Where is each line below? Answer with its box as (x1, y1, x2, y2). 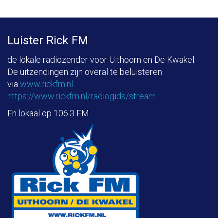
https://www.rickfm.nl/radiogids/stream (7, 91, 156, 101)
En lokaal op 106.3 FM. (7, 108, 91, 118)
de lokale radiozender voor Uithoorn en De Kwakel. (7, 54, 196, 65)
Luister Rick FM (7, 34, 88, 47)
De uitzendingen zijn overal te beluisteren (7, 67, 162, 77)
